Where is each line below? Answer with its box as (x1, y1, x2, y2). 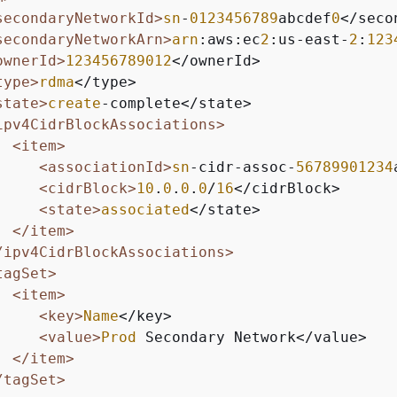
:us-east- (269, 30, 349, 48)
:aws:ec (198, 30, 261, 48)
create (48, 94, 101, 112)
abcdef (278, 9, 331, 27)
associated (101, 200, 190, 218)
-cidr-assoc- (190, 158, 296, 175)
